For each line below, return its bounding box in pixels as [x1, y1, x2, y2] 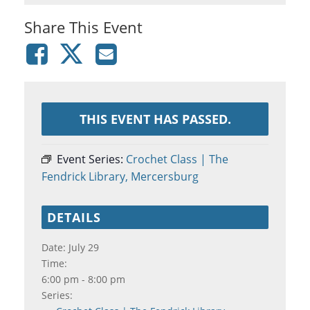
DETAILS [47, 208, 101, 226]
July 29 [69, 240, 99, 254]
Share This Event [24, 16, 143, 37]
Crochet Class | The [126, 151, 228, 167]
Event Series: [57, 151, 126, 167]
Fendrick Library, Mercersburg [42, 168, 199, 184]
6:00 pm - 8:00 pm [42, 272, 125, 286]
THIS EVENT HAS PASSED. [79, 110, 231, 127]
